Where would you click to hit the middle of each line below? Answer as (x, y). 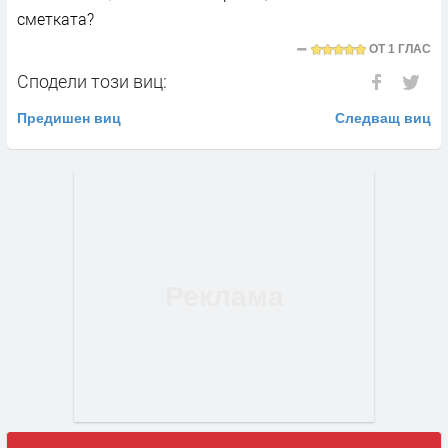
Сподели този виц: (92, 80)
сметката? (55, 18)
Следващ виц (383, 117)
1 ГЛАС (409, 48)
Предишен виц (69, 117)
